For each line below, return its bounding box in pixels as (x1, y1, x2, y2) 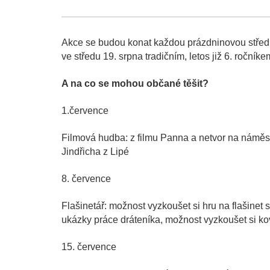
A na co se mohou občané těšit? (61, 78, 209, 89)
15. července (61, 242, 116, 253)
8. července (61, 174, 111, 184)
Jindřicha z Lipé (61, 146, 129, 157)
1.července (61, 105, 108, 116)
